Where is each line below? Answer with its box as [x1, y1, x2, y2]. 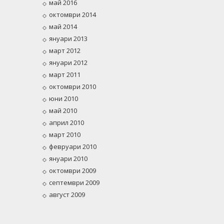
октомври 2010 [48, 82, 96, 91]
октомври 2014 [48, 10, 96, 19]
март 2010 [48, 130, 80, 139]
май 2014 [48, 22, 77, 31]
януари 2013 [48, 34, 87, 43]
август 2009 [48, 190, 85, 199]
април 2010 [48, 118, 84, 127]
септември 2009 [48, 178, 99, 187]
